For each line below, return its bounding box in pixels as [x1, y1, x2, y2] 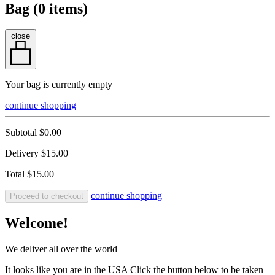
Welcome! [5, 215, 68, 231]
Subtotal [5, 127, 39, 138]
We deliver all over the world [5, 243, 117, 254]
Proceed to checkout [10, 192, 83, 201]
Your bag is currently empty [5, 79, 112, 90]
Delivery [5, 148, 41, 159]
